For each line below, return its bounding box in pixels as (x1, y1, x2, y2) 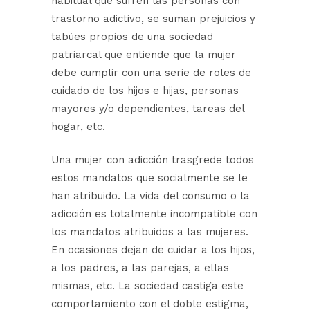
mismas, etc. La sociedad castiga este (51, 280, 244, 293)
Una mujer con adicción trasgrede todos (51, 154, 254, 167)
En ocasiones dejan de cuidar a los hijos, (51, 244, 255, 257)
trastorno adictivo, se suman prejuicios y (51, 12, 255, 26)
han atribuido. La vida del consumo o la (51, 190, 250, 203)
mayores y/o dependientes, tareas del (51, 102, 244, 116)
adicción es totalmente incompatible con (51, 208, 257, 221)
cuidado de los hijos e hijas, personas (51, 84, 239, 98)
